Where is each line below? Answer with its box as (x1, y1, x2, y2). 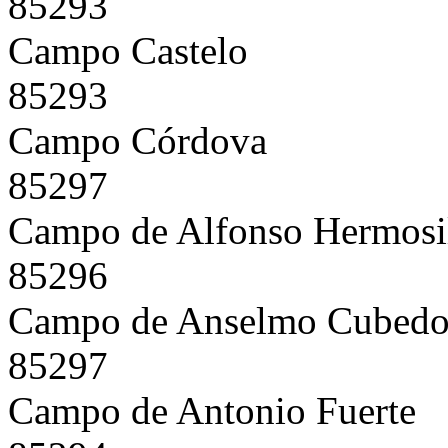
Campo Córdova (8, 118, 267, 162)
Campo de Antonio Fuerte (8, 388, 416, 432)
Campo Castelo (8, 28, 248, 72)
